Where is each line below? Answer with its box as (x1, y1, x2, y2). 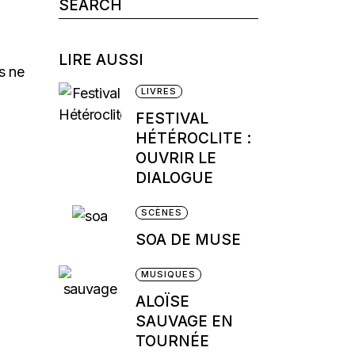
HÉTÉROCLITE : (135, 129, 251, 147)
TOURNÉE (135, 332, 209, 350)
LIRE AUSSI (58, 51, 143, 69)
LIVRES (140, 86, 177, 97)
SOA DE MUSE (135, 231, 241, 249)
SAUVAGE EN (135, 312, 233, 330)
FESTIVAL (135, 109, 208, 128)
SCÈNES (140, 207, 183, 218)
